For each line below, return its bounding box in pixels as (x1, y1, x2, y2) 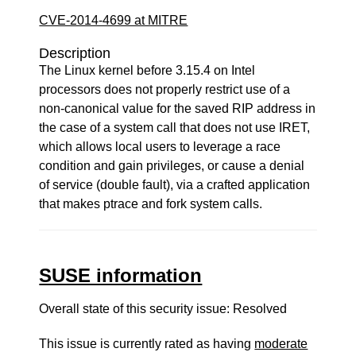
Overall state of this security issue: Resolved (39, 302, 288, 315)
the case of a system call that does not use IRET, (39, 121, 311, 134)
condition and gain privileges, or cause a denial (39, 159, 305, 172)
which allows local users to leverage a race (39, 140, 281, 153)
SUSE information (39, 265, 203, 286)
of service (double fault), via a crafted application (39, 178, 311, 192)
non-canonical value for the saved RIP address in (39, 102, 316, 115)
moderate (254, 337, 308, 350)
